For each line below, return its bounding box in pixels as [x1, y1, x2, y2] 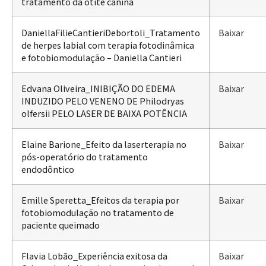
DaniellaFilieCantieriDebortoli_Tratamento [21, 26, 200, 39]
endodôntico [21, 162, 74, 175]
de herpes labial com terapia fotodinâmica [21, 38, 194, 51]
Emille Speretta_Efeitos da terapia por [21, 193, 179, 206]
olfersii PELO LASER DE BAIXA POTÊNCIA [21, 106, 187, 119]
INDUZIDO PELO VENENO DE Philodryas [21, 94, 184, 107]
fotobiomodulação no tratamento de [21, 205, 174, 218]
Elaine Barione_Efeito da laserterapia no [21, 137, 186, 150]
